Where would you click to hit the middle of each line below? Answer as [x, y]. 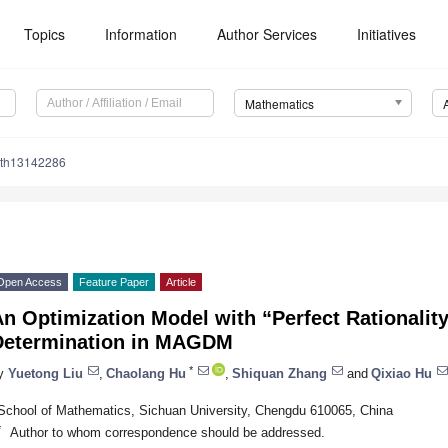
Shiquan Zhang [279, 373]
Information [141, 34]
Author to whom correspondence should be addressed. [167, 432]
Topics [45, 34]
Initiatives [387, 34]
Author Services [267, 34]
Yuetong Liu [45, 373]
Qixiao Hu [401, 373]
